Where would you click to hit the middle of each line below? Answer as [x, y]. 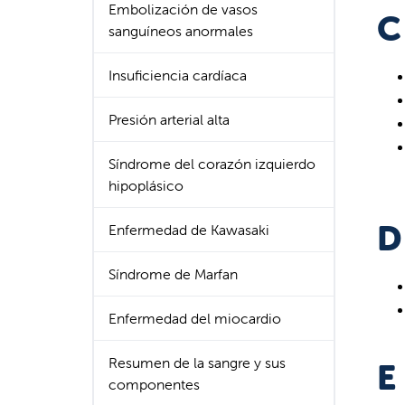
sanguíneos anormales [181, 31]
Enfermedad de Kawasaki [189, 230]
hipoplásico [146, 185]
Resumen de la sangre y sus [197, 363]
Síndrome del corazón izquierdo [212, 164]
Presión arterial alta [169, 119]
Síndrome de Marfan [173, 274]
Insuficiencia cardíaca [178, 75]
